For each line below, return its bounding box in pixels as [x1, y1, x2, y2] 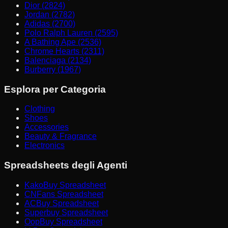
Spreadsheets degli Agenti [4, 160, 127, 171]
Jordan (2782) [24, 10, 75, 19]
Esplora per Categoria [4, 83, 106, 95]
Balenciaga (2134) [24, 55, 91, 65]
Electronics [24, 141, 65, 150]
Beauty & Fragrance [24, 132, 97, 141]
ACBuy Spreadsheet [24, 198, 99, 208]
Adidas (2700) [24, 19, 75, 28]
